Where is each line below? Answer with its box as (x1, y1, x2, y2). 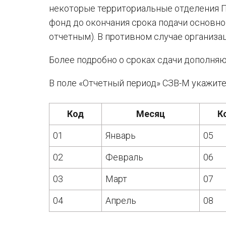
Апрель (105, 195, 137, 206)
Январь (105, 130, 136, 141)
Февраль (105, 152, 144, 162)
